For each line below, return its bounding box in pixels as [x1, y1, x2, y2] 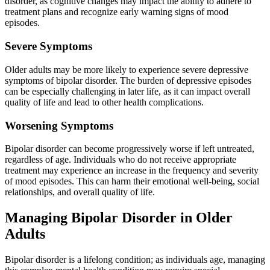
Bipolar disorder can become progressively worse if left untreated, [5, 143, 254, 154]
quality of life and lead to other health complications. [5, 96, 204, 107]
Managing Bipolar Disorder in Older [5, 210, 233, 226]
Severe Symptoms [5, 40, 92, 53]
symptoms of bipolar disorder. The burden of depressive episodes [5, 75, 251, 86]
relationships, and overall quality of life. [5, 187, 155, 198]
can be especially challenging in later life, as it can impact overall [5, 86, 250, 96]
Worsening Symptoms [5, 119, 113, 132]
